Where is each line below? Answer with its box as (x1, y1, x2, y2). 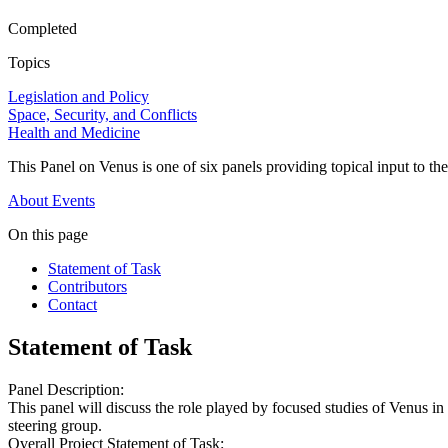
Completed (8, 20, 77, 38)
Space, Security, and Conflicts (8, 106, 197, 124)
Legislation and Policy (8, 88, 149, 106)
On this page (8, 226, 88, 244)
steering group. (8, 417, 102, 435)
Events (52, 192, 95, 210)
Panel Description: (8, 381, 124, 399)
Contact (48, 296, 97, 314)
